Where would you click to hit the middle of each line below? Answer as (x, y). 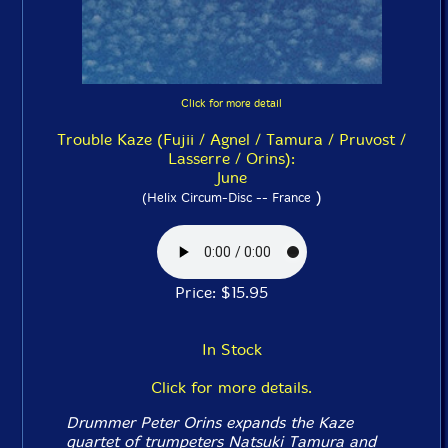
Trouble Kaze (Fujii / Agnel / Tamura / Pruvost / (231, 140)
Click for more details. (231, 388)
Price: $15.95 (231, 293)
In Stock (231, 350)
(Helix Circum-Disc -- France (226, 198)
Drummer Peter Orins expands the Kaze (210, 423)
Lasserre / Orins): (231, 159)
